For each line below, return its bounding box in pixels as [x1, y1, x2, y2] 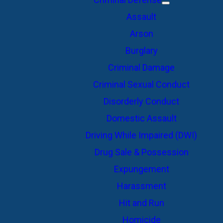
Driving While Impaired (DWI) [86, 130, 197, 140]
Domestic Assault [106, 113, 177, 123]
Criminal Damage [108, 62, 175, 73]
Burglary [125, 45, 158, 56]
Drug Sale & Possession [94, 147, 189, 157]
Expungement [113, 164, 169, 174]
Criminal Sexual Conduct [93, 79, 190, 90]
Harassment [116, 181, 166, 191]
